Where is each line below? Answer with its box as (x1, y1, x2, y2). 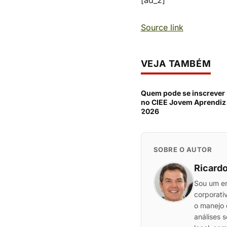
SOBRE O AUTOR (153, 145, 212, 154)
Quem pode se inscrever (140, 89, 225, 97)
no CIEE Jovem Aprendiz (140, 98, 226, 106)
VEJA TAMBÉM (140, 58, 211, 69)
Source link (140, 22, 183, 32)
